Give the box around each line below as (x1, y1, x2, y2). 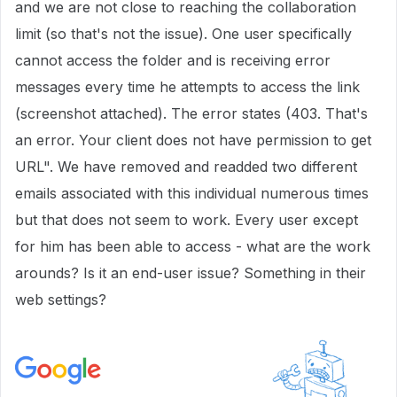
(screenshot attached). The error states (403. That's (15, 105, 368, 122)
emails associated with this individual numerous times (15, 184, 369, 202)
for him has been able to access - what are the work (15, 237, 370, 255)
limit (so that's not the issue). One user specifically (15, 25, 352, 43)
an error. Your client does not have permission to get (15, 131, 371, 149)
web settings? (15, 291, 106, 308)
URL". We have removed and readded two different (15, 158, 357, 175)
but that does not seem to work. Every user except (15, 211, 358, 229)
